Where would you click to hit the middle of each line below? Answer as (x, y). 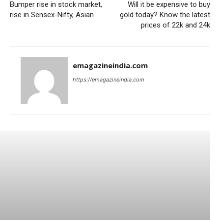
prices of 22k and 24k (175, 25)
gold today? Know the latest (165, 14)
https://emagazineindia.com (109, 79)
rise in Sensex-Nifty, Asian (52, 14)
